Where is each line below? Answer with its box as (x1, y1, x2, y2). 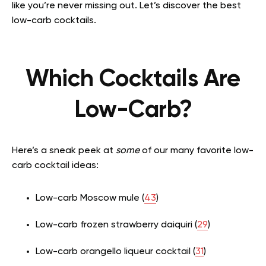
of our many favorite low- (140, 146, 254, 156)
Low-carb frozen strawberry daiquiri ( (36, 220, 197, 230)
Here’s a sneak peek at (12, 146, 116, 156)
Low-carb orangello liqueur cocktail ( (36, 247, 195, 257)
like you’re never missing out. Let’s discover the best (12, 1, 241, 11)
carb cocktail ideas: (12, 161, 101, 171)
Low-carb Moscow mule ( (36, 194, 144, 204)
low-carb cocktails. (12, 16, 96, 26)
